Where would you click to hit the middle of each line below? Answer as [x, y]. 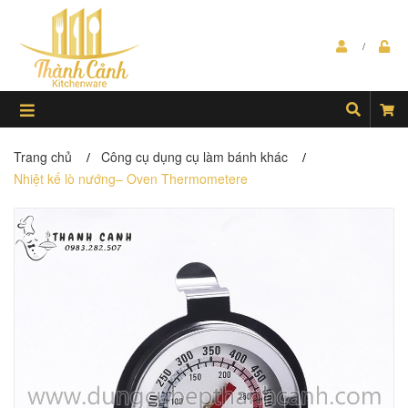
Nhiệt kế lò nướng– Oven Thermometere [131, 178]
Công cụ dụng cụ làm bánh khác [194, 157]
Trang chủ [43, 157]
